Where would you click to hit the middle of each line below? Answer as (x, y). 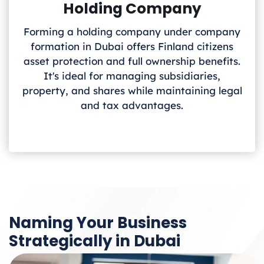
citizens (215, 46)
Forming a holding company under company (132, 31)
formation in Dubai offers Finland (112, 46)
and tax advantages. (132, 105)
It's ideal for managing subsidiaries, (132, 75)
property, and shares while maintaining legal (132, 90)
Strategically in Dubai (95, 241)
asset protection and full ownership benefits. (132, 61)
